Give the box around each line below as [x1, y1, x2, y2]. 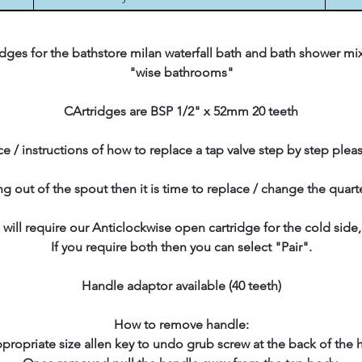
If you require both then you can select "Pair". [50, 239, 312, 255]
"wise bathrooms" [128, 65, 234, 80]
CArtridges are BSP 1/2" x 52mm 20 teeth [64, 103, 298, 119]
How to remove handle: [113, 317, 249, 332]
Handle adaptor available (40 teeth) [81, 278, 281, 293]
